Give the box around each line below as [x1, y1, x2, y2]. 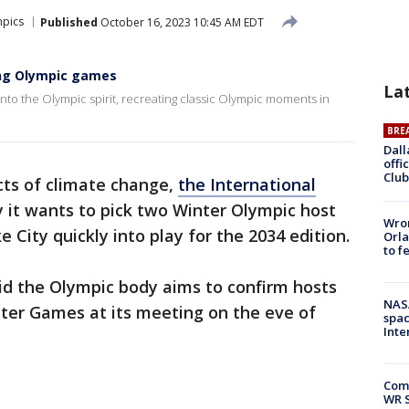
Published [40, 14, 98, 30]
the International [178, 173, 316, 195]
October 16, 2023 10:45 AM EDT [98, 14, 264, 30]
